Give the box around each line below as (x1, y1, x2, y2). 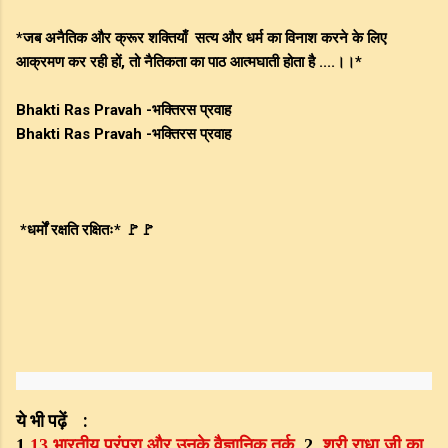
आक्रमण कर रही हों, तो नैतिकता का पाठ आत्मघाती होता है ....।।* (16, 53, 362, 72)
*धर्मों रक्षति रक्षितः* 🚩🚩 (16, 221, 155, 240)
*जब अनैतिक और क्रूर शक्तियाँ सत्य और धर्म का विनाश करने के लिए (16, 29, 387, 48)
